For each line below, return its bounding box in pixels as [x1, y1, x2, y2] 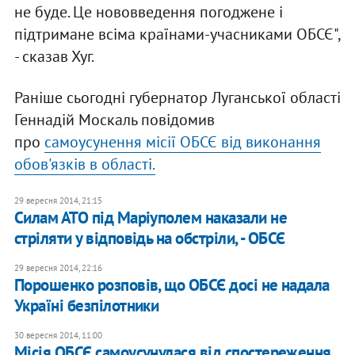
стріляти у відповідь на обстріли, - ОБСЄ [13, 227, 285, 250]
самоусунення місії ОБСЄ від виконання [44, 132, 321, 153]
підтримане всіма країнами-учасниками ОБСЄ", [13, 24, 340, 45]
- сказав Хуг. [13, 46, 94, 67]
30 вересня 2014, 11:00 [13, 330, 102, 342]
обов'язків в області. [13, 154, 155, 175]
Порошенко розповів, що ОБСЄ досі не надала [13, 274, 330, 296]
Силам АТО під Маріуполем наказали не [13, 207, 288, 229]
